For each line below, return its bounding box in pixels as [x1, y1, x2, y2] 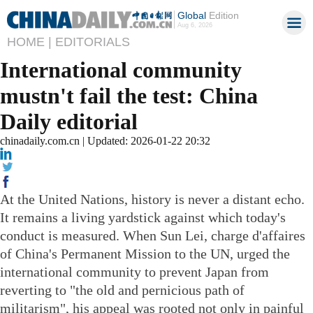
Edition [205, 10, 239, 21]
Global [177, 10, 206, 21]
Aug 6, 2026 [177, 22, 212, 29]
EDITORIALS [55, 35, 130, 49]
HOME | [7, 35, 52, 49]
